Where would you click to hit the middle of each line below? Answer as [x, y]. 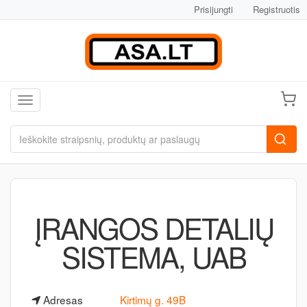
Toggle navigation [63, 101]
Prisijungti [213, 9]
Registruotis [277, 9]
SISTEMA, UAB [153, 256]
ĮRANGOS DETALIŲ [153, 228]
